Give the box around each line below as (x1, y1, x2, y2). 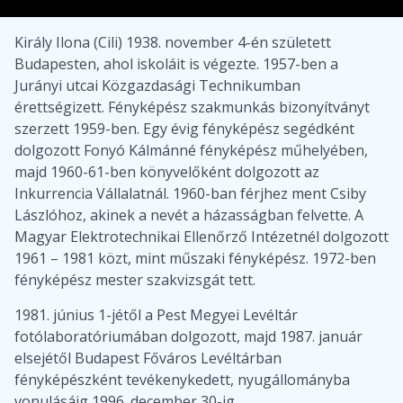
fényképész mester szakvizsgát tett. (14, 270, 255, 291)
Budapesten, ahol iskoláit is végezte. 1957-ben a (14, 54, 338, 75)
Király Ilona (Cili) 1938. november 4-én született (14, 32, 331, 53)
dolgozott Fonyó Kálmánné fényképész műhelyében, (14, 140, 368, 161)
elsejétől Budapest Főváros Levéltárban (14, 347, 282, 368)
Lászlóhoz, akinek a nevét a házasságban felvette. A (14, 205, 363, 226)
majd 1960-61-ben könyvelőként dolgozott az (14, 162, 319, 183)
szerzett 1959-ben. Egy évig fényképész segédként (14, 119, 354, 139)
